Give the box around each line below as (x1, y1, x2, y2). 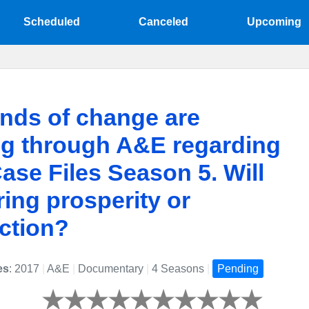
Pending (217, 263, 259, 275)
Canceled (138, 16, 188, 28)
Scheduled (23, 16, 81, 28)
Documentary (75, 263, 146, 275)
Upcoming (246, 16, 301, 28)
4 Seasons (149, 263, 207, 275)
